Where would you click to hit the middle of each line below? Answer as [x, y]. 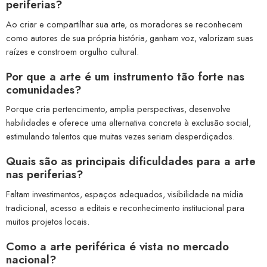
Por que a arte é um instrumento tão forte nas [125, 76]
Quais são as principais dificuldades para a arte [131, 162]
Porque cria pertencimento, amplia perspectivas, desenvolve [118, 109]
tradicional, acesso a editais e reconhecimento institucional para [125, 207]
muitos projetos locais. [48, 221]
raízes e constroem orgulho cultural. [72, 51]
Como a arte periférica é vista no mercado [117, 246]
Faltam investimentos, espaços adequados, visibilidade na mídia [125, 194]
